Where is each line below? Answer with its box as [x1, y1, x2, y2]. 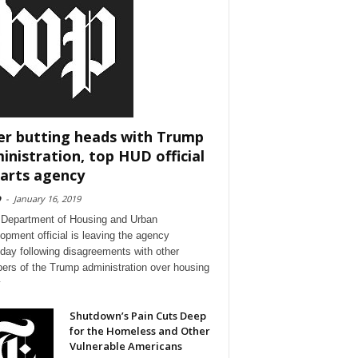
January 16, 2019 [13, 193, 81, 205]
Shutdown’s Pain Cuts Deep [69, 308, 206, 324]
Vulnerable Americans [69, 339, 182, 354]
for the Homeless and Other [69, 324, 210, 339]
